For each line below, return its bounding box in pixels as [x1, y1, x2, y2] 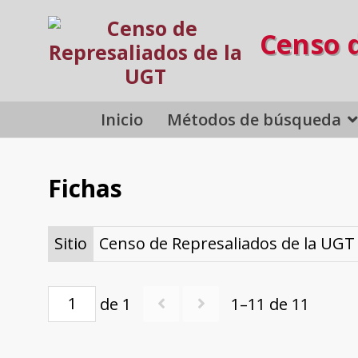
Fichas [48, 172, 122, 205]
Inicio [101, 108, 144, 130]
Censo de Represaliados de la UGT [98, 233, 355, 255]
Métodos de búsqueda [167, 108, 342, 130]
